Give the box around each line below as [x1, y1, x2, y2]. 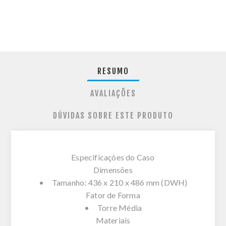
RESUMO [97, 66, 129, 76]
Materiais [95, 215, 131, 225]
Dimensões [93, 164, 133, 175]
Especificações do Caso [71, 152, 155, 162]
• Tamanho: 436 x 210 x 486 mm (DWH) [38, 177, 188, 187]
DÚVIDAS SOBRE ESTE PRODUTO [52, 110, 174, 121]
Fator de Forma [86, 190, 140, 200]
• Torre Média [84, 202, 142, 212]
